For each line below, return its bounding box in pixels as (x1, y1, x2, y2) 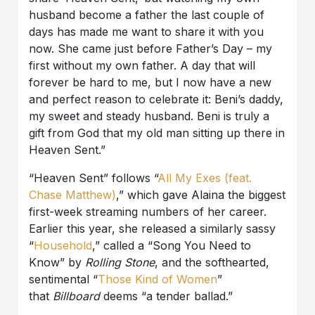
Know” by (29, 255, 86, 269)
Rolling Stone (85, 255, 155, 269)
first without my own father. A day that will (29, 58, 256, 72)
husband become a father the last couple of (29, 7, 265, 22)
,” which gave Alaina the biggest (116, 187, 286, 202)
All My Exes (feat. (157, 170, 252, 185)
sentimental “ (29, 271, 98, 286)
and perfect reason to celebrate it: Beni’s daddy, (29, 91, 284, 106)
